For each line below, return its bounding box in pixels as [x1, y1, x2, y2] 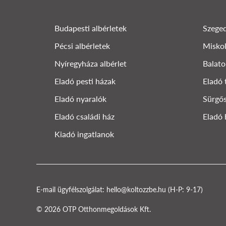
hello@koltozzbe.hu [106, 184, 166, 194]
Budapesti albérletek [54, 22, 127, 34]
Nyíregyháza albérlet [54, 58, 127, 69]
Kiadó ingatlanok [54, 128, 114, 140]
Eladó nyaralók [54, 93, 106, 104]
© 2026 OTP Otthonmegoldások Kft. [36, 204, 151, 214]
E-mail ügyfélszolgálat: [36, 184, 106, 194]
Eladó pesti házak [54, 75, 116, 87]
